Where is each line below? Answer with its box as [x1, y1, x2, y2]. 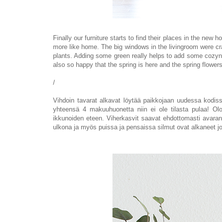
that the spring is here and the [95, 60, 183, 68]
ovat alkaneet [177, 123, 216, 131]
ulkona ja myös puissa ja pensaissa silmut [53, 123, 177, 131]
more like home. [53, 43, 100, 51]
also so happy [53, 60, 95, 68]
